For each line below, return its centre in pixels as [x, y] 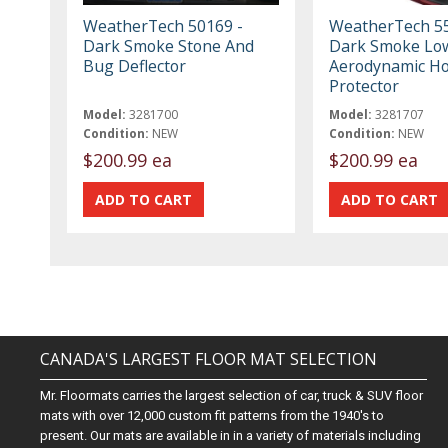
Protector [363, 85]
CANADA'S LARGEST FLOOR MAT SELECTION [209, 359]
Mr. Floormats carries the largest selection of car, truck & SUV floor [232, 396]
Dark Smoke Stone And [169, 45]
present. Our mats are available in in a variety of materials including [231, 436]
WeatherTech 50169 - [163, 25]
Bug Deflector [135, 65]
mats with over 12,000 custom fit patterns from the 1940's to [212, 416]
